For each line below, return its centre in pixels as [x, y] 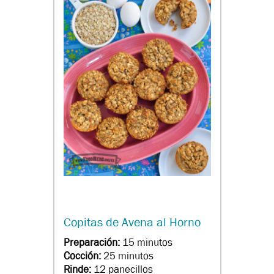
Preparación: [93, 243]
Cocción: [83, 256]
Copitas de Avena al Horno [132, 223]
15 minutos [147, 243]
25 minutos [128, 256]
